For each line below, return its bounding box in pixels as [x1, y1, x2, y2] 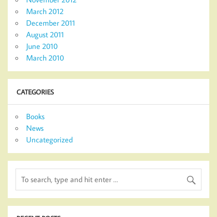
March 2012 [26, 6, 63, 16]
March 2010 [26, 53, 64, 63]
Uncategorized [26, 135, 73, 145]
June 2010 [26, 41, 58, 51]
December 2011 [26, 18, 75, 28]
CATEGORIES [16, 87, 54, 96]
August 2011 [26, 30, 64, 40]
